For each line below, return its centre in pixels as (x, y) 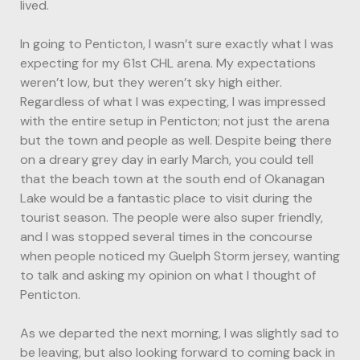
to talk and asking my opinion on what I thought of (168, 275)
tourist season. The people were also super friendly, (172, 217)
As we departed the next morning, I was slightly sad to (180, 333)
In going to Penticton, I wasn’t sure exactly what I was (177, 43)
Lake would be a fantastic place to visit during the (166, 198)
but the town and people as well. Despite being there (176, 140)
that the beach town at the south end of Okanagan (172, 178)
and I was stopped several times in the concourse (166, 236)
